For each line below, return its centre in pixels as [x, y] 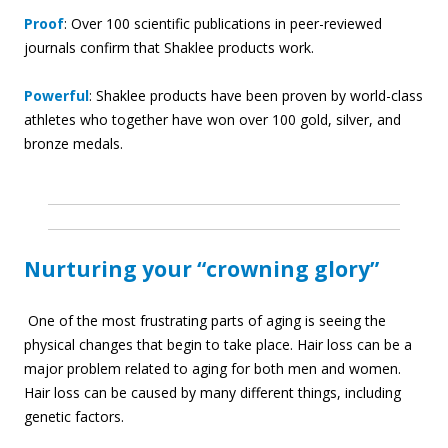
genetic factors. [74, 417]
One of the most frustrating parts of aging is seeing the [205, 321]
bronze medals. [75, 144]
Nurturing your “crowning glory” [201, 269]
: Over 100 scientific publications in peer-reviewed [223, 24]
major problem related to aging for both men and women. [212, 369]
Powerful [56, 96]
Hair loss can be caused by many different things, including [212, 393]
